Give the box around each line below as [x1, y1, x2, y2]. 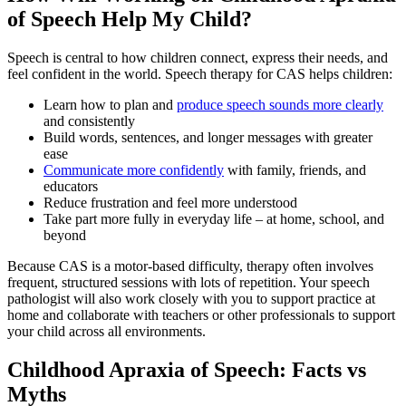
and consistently [43, 112, 135, 129]
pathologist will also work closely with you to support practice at [7, 290, 375, 306]
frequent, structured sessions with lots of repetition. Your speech [7, 274, 370, 290]
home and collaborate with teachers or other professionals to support [7, 306, 395, 323]
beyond [43, 227, 86, 243]
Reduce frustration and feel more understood [43, 194, 297, 210]
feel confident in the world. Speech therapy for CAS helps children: [7, 65, 392, 82]
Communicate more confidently [43, 161, 224, 178]
